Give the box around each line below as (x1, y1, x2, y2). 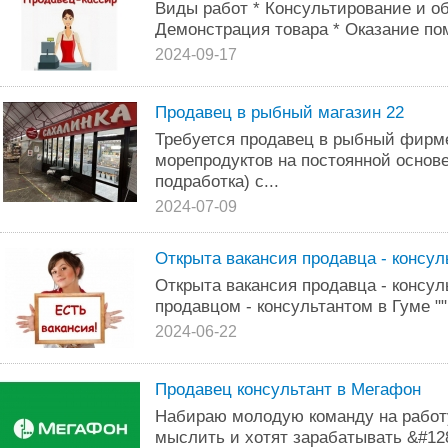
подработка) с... (155, 171, 279, 191)
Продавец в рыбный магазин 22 (155, 102, 404, 122)
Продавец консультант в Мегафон (155, 379, 421, 399)
